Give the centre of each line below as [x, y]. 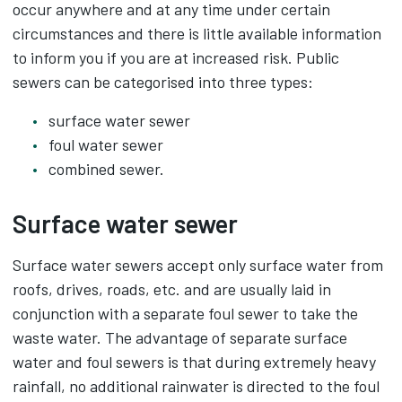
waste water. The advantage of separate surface [180, 337]
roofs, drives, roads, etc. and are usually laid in [172, 289]
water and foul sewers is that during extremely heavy [194, 362]
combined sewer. [106, 169]
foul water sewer [106, 144]
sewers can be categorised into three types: [163, 82]
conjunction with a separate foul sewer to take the [185, 313]
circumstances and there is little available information [197, 33]
